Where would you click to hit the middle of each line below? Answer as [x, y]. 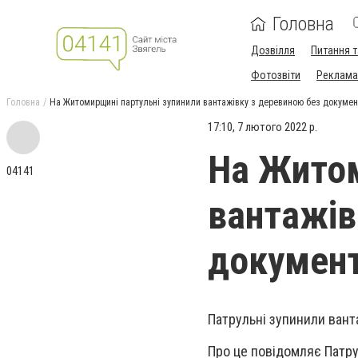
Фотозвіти [276, 75]
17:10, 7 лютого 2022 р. [263, 127]
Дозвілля [273, 50]
